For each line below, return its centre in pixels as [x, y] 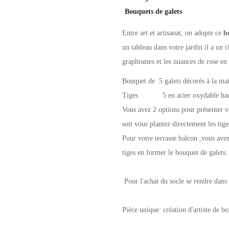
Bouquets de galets [153, 12]
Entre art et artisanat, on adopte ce [172, 33]
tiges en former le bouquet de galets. [175, 153]
